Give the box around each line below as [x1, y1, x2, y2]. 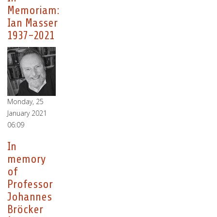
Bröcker [7, 203, 43, 216]
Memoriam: [7, 4, 60, 17]
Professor [7, 178, 53, 191]
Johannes [7, 190, 52, 203]
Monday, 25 [7, 97, 44, 106]
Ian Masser [7, 16, 58, 30]
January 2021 [7, 108, 47, 118]
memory [7, 153, 46, 166]
